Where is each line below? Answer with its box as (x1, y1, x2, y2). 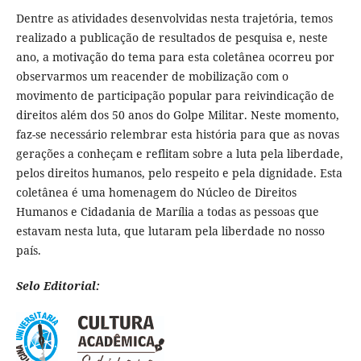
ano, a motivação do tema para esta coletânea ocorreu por (15, 48, 334, 64)
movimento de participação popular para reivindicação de (15, 87, 334, 103)
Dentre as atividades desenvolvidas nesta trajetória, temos (15, 10, 333, 26)
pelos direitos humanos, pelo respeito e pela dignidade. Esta (15, 164, 342, 180)
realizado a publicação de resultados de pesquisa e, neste (15, 29, 328, 45)
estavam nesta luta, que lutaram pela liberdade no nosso (15, 222, 325, 239)
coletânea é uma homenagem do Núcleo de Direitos (15, 184, 297, 200)
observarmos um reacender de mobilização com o (15, 68, 288, 84)
